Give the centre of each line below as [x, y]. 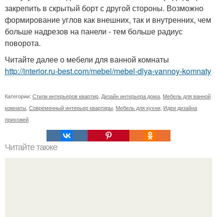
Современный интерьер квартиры [71, 107]
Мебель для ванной [187, 96]
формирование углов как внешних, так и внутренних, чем [108, 19]
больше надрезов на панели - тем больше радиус [94, 31]
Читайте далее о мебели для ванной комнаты [87, 59]
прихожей [17, 119]
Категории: [19, 96]
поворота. [23, 43]
